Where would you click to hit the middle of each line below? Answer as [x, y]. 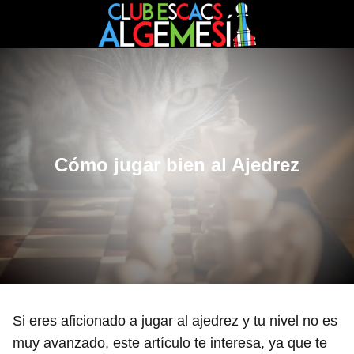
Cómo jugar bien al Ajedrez [177, 164]
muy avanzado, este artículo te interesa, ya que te [170, 343]
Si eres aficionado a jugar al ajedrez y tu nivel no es [175, 321]
